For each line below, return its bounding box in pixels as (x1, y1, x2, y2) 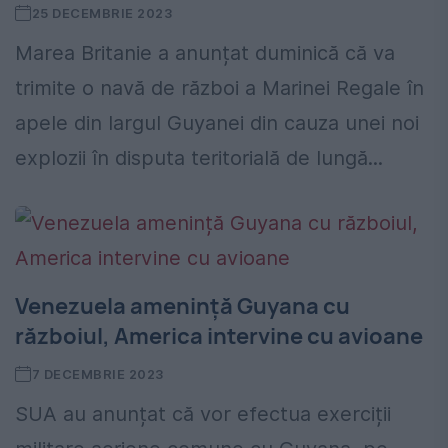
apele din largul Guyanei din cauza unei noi (15, 111, 419, 136)
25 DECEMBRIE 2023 (31, 5, 173, 22)
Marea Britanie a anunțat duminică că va (15, 41, 395, 66)
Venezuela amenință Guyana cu (15, 291, 350, 322)
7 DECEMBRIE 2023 (31, 366, 164, 383)
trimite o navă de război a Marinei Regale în (15, 76, 424, 101)
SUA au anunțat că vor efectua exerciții (15, 402, 391, 427)
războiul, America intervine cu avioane (15, 321, 423, 352)
